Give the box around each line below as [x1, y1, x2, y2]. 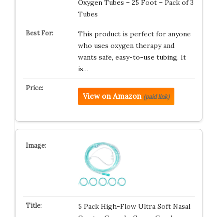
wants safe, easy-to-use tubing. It [77, 53, 186, 62]
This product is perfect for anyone [77, 30, 191, 38]
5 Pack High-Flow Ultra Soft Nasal [77, 202, 190, 211]
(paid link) [143, 93, 170, 100]
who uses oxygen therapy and [77, 41, 174, 50]
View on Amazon [82, 92, 141, 101]
